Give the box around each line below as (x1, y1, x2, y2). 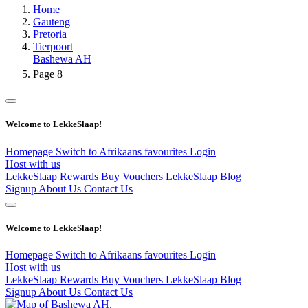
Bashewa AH (33, 53, 91, 65)
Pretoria (33, 28, 67, 41)
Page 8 (33, 68, 63, 80)
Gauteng (33, 16, 70, 28)
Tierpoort (33, 41, 73, 53)
